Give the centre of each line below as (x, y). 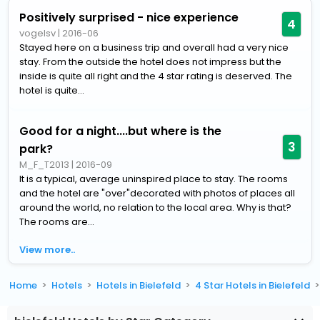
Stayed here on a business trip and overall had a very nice (154, 47)
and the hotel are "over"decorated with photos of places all (157, 193)
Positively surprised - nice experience (129, 17)
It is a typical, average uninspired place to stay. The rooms (154, 179)
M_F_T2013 (45, 164)
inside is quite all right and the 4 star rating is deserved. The (156, 76)
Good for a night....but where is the (121, 131)
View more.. (47, 249)
